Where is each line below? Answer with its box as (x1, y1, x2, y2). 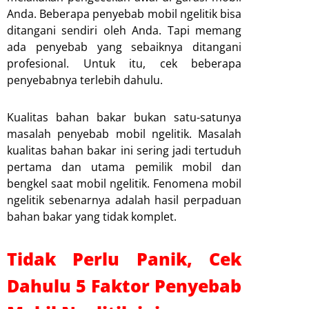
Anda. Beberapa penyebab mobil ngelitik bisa (7, 6, 241, 21)
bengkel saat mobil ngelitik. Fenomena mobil (7, 175, 241, 191)
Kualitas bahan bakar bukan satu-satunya (7, 109, 241, 125)
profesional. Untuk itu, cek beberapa (7, 55, 241, 71)
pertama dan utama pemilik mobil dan (7, 159, 241, 175)
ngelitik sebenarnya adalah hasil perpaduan (7, 192, 241, 208)
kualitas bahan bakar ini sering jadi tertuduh (7, 142, 241, 158)
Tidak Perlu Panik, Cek (7, 246, 241, 270)
